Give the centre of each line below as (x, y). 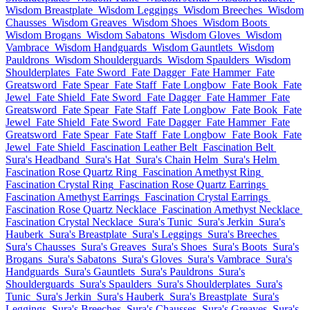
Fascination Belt (238, 147)
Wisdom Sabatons (126, 35)
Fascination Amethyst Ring (202, 172)
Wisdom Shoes (165, 22)
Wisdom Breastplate (49, 10)
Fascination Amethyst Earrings (72, 197)
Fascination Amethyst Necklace (231, 209)
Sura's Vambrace (224, 259)
